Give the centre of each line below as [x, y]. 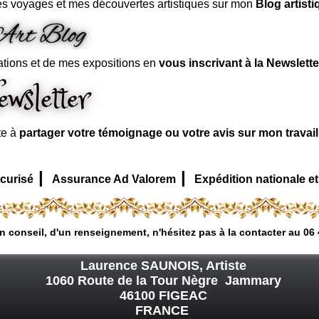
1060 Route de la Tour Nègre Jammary [164, 281]
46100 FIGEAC [164, 296]
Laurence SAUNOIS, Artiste [164, 266]
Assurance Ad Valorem [114, 179]
